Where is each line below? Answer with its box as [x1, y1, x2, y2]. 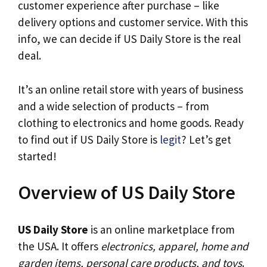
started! [18, 148, 57, 163]
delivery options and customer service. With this [18, 15, 248, 30]
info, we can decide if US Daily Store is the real [18, 32, 241, 46]
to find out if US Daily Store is [18, 132, 160, 147]
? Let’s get [181, 132, 231, 147]
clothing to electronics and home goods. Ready [18, 115, 244, 130]
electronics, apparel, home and [101, 238, 249, 253]
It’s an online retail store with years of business [18, 82, 243, 97]
